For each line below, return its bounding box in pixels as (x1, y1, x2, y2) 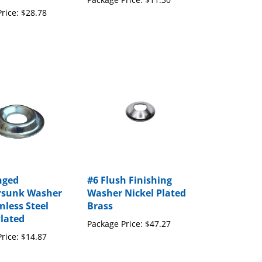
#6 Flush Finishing (87, 161, 172, 174)
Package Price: (87, 205, 143, 217)
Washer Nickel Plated (87, 174, 186, 187)
